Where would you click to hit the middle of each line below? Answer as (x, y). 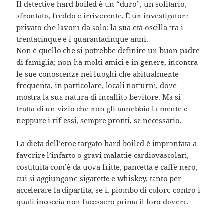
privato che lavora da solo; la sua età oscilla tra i (100, 27)
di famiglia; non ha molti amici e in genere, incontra (107, 62)
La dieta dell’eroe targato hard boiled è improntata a (107, 143)
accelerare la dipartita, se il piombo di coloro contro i (108, 190)
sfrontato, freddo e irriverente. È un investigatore (103, 15)
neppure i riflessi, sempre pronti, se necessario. (99, 120)
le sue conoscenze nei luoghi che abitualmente (98, 73)
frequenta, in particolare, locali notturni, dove (97, 85)
